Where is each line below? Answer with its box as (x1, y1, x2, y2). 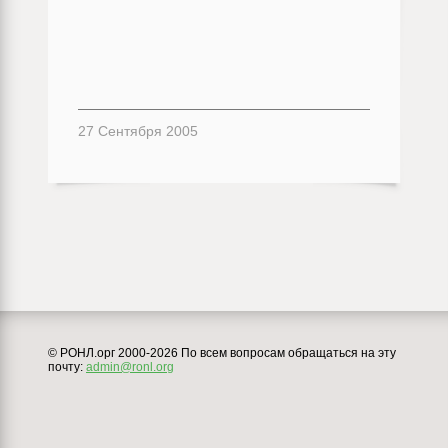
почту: (48, 360, 86, 374)
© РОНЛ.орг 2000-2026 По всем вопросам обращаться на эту (48, 346, 396, 360)
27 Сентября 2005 (78, 123, 198, 139)
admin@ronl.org (86, 360, 174, 374)
